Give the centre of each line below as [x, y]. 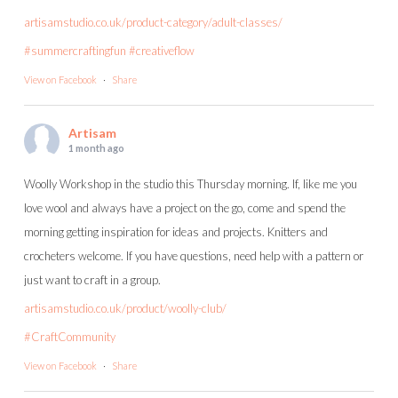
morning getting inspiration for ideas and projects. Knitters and [176, 232]
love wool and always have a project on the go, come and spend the [185, 208]
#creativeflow [162, 51]
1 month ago [96, 148]
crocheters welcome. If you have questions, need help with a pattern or [194, 256]
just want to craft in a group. [92, 280]
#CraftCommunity [70, 337]
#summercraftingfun [75, 51]
